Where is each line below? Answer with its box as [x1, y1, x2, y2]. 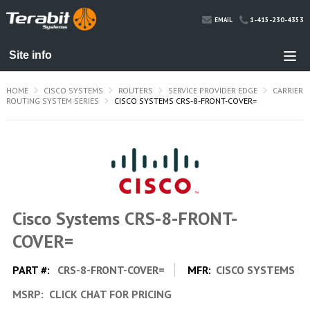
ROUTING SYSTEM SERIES [6, 95, 99, 106]
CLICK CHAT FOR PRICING [46, 286, 172, 301]
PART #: [12, 262, 53, 277]
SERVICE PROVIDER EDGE [167, 84, 257, 95]
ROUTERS [118, 84, 153, 95]
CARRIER [272, 84, 303, 95]
